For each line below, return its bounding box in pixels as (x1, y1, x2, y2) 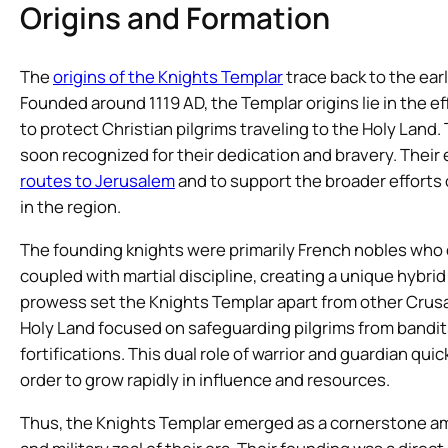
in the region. (20, 195, 121, 219)
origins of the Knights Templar (53, 65, 283, 89)
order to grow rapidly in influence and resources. (20, 368, 390, 392)
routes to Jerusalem (20, 169, 175, 193)
